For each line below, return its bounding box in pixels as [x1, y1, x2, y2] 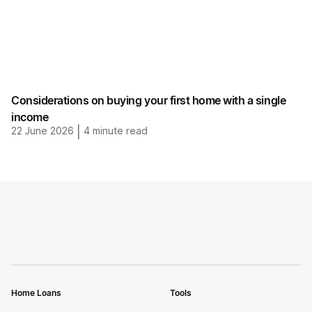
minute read [90, 125, 148, 136]
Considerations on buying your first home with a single [11, 93, 286, 107]
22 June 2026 [11, 125, 74, 136]
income [11, 110, 49, 124]
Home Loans [11, 288, 61, 298]
